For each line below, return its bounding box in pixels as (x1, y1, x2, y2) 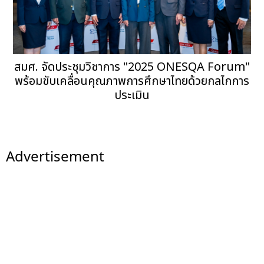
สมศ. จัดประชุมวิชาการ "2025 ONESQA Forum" (14, 58, 250, 76)
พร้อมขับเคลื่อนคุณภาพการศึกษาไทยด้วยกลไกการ (14, 72, 249, 90)
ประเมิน (114, 86, 150, 104)
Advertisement (6, 146, 104, 166)
